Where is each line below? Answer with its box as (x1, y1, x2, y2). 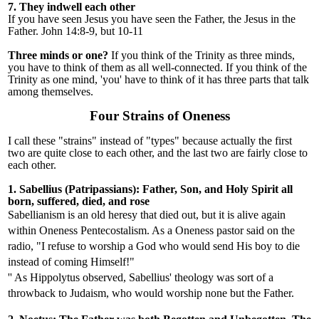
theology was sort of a (174, 271, 273, 284)
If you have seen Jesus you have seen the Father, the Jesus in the (8, 13, 296, 26)
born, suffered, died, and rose (8, 195, 150, 208)
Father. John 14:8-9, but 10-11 (8, 25, 143, 38)
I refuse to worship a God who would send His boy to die (41, 240, 300, 253)
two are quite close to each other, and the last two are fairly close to (8, 147, 308, 159)
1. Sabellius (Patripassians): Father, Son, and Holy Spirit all (8, 183, 293, 196)
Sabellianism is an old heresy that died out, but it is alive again (8, 209, 286, 221)
